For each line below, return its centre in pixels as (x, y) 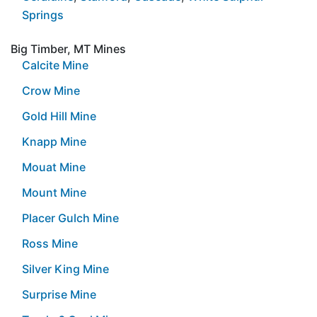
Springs (43, 15)
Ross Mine (50, 243)
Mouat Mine (54, 167)
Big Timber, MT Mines (68, 48)
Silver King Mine (65, 269)
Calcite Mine (55, 65)
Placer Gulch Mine (70, 218)
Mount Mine (54, 192)
